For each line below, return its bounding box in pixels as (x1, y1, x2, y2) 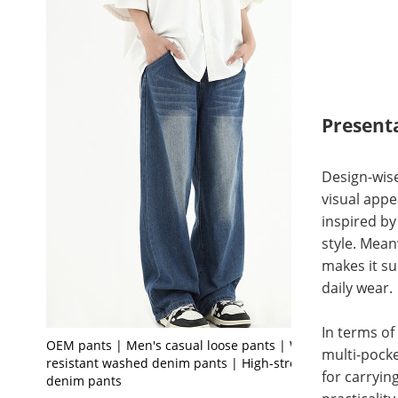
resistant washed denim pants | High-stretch (45, 354, 315, 371)
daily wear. (321, 278, 393, 298)
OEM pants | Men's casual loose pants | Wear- (45, 336, 325, 354)
